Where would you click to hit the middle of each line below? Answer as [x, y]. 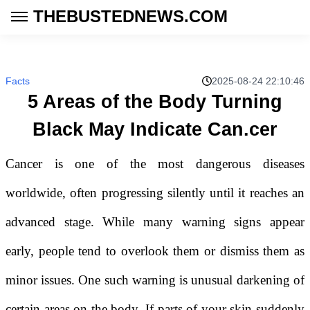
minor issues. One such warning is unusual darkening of [155, 280]
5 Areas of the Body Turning [155, 102]
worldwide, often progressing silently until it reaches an [155, 193]
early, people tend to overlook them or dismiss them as [155, 251]
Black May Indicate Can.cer [155, 129]
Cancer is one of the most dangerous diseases [155, 164]
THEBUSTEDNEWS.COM [130, 16]
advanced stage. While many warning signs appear [155, 222]
